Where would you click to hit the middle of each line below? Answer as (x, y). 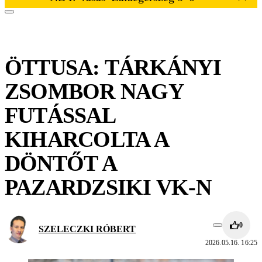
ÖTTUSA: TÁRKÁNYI (113, 67)
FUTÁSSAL (60, 115)
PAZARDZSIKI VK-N (108, 187)
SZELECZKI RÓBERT (87, 229)
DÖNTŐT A (60, 163)
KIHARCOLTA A (86, 139)
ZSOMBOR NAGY (94, 91)
